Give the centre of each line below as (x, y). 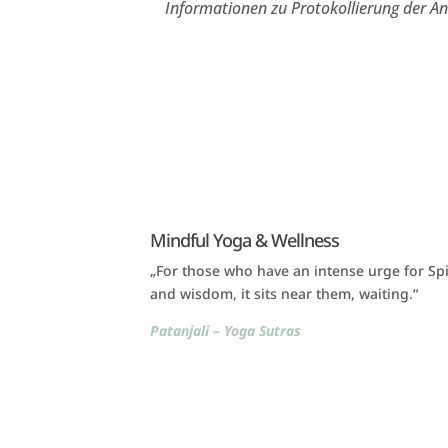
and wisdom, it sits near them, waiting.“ (283, 293)
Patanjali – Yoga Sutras (225, 330)
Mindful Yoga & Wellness (244, 240)
